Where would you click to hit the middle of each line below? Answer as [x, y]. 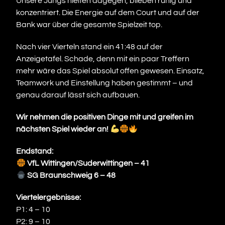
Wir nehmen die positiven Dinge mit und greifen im [105, 117]
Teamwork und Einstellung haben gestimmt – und [105, 83]
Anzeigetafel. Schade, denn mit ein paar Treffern [103, 59]
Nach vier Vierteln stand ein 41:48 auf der [90, 47]
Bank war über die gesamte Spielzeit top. [89, 25]
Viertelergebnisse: [49, 198]
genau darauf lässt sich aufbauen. [78, 95]
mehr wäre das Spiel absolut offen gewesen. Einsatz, [110, 71]
